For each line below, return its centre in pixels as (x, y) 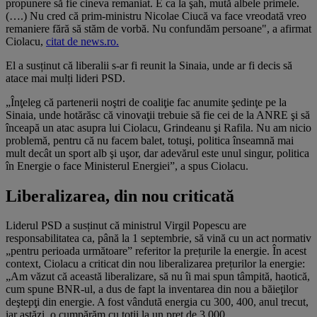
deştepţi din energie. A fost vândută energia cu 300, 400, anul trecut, (157, 302)
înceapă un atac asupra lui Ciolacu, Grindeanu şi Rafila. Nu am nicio (158, 127)
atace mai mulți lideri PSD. (65, 78)
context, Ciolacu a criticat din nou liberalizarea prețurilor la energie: (155, 264)
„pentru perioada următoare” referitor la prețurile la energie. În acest (156, 251)
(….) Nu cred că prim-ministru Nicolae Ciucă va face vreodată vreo (156, 16)
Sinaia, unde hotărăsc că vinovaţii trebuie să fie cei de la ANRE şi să (158, 115)
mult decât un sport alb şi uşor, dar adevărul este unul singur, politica (157, 153)
